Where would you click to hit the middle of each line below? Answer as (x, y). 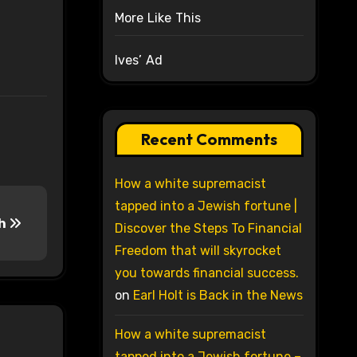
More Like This (158, 18)
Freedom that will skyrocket (198, 251)
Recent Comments (209, 139)
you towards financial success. (206, 273)
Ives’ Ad (139, 61)
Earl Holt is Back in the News (218, 296)
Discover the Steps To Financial (208, 229)
